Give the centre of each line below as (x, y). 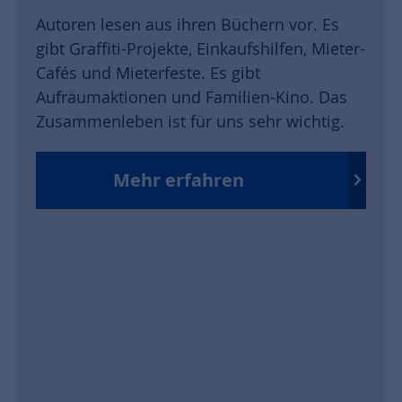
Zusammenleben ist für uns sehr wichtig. (190, 121)
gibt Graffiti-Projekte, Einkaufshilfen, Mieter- (201, 48)
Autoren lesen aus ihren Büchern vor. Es (188, 24)
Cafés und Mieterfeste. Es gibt (148, 72)
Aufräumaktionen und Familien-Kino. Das (192, 96)
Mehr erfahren (179, 180)
